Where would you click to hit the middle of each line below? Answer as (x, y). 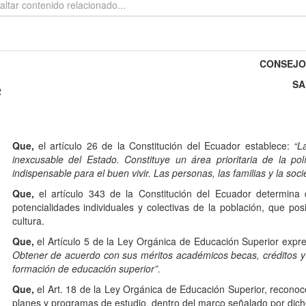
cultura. (28, 221)
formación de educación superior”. (86, 269)
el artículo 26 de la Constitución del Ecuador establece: (164, 146)
